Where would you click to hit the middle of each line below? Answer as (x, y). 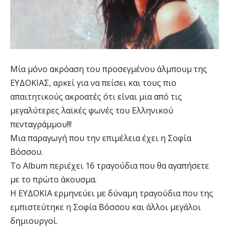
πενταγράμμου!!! (41, 124)
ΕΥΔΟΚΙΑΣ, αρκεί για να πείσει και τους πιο (93, 83)
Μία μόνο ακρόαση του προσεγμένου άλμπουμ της (109, 69)
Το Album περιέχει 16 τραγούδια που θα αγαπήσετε (110, 166)
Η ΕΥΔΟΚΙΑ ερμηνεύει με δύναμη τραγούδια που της (112, 193)
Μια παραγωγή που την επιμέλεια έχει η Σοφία (101, 138)
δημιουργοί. (34, 221)
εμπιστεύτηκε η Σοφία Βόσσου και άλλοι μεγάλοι (106, 207)
